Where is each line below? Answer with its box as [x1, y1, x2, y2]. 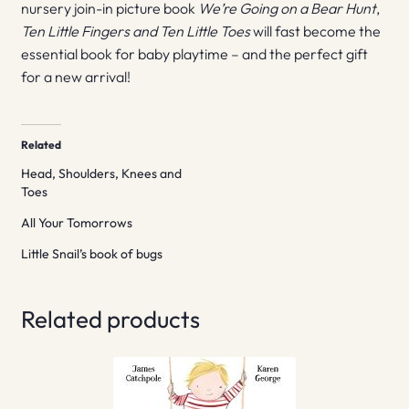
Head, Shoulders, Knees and [20, 164, 182, 182]
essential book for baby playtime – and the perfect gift [20, 45, 368, 64]
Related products [20, 303, 200, 334]
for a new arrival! [20, 68, 131, 87]
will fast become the [249, 22, 381, 41]
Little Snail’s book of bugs [20, 245, 163, 262]
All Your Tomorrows [20, 214, 132, 231]
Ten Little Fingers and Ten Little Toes [20, 22, 250, 41]
